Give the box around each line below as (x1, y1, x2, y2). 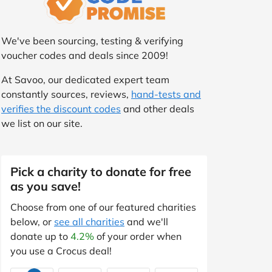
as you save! (10, 178, 81, 194)
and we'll (124, 215, 168, 228)
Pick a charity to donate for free (10, 163, 191, 179)
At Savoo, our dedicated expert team (1, 73, 169, 86)
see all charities (54, 215, 124, 228)
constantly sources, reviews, (1, 87, 131, 100)
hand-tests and (131, 87, 201, 100)
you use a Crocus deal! (10, 244, 112, 257)
